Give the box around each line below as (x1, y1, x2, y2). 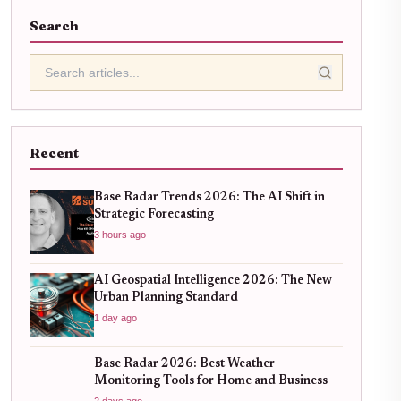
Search (30, 17, 79, 34)
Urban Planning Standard (94, 291, 238, 304)
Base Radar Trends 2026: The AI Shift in (94, 191, 325, 204)
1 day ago (94, 311, 137, 323)
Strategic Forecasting (94, 208, 214, 221)
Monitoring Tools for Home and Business (94, 374, 328, 388)
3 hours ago (94, 228, 146, 240)
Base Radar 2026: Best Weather (94, 357, 275, 371)
